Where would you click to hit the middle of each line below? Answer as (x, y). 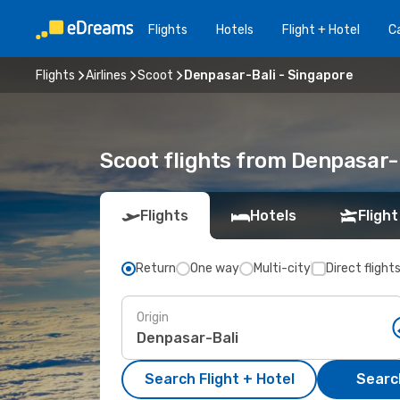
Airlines (106, 75)
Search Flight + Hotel (219, 379)
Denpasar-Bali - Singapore (268, 75)
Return (156, 268)
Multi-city (282, 268)
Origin (153, 317)
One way (215, 268)
